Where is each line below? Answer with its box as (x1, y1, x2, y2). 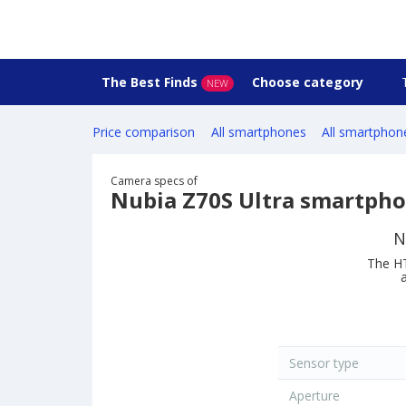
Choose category (252, 73, 367, 91)
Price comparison (92, 123, 195, 141)
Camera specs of (111, 173, 198, 189)
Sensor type (285, 354, 359, 372)
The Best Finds (101, 73, 198, 91)
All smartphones (210, 123, 306, 141)
